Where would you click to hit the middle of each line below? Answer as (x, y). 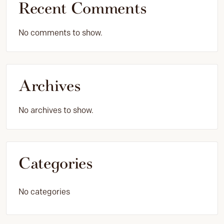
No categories (44, 192)
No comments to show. (60, 33)
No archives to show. (56, 110)
